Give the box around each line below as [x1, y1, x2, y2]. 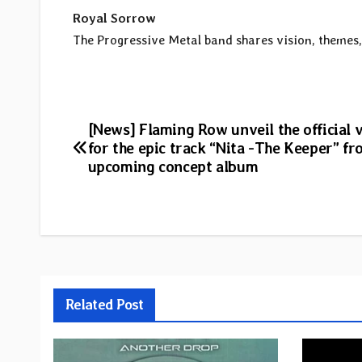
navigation [72, 154, 187, 186]
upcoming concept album [87, 158, 259, 177]
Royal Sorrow [73, 11, 156, 27]
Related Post [65, 296, 144, 314]
